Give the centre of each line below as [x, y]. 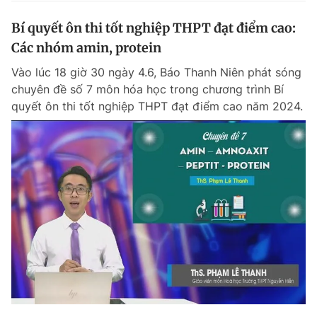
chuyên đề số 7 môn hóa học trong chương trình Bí [148, 89]
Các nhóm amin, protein [86, 48]
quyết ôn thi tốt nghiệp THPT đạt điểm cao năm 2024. [157, 106]
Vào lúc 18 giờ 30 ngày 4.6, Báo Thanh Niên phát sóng [156, 72]
